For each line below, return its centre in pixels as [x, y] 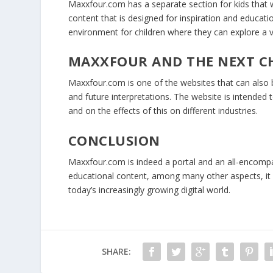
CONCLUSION [114, 140]
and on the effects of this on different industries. [163, 111]
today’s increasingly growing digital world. [149, 190]
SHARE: [116, 251]
